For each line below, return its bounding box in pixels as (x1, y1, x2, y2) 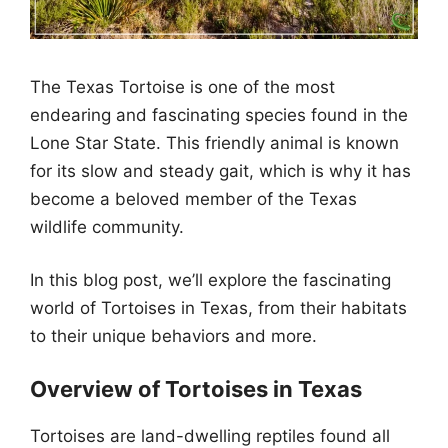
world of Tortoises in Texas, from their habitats (30, 298, 407, 318)
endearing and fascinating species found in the (30, 104, 408, 125)
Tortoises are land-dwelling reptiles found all (30, 425, 390, 446)
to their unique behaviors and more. (30, 326, 317, 346)
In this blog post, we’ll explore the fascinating (30, 270, 391, 290)
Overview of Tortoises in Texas (30, 375, 362, 402)
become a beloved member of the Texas (30, 188, 357, 209)
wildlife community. (30, 216, 184, 237)
